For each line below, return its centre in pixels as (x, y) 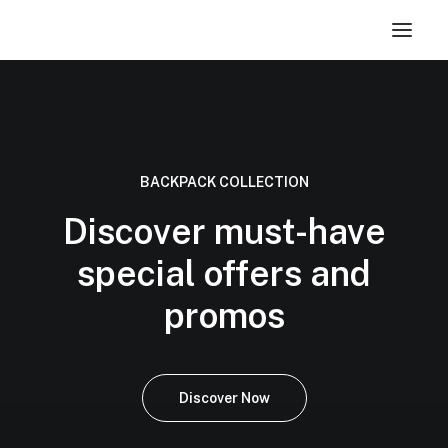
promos (224, 315)
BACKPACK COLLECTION (224, 182)
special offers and (224, 273)
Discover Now (224, 398)
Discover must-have (224, 231)
